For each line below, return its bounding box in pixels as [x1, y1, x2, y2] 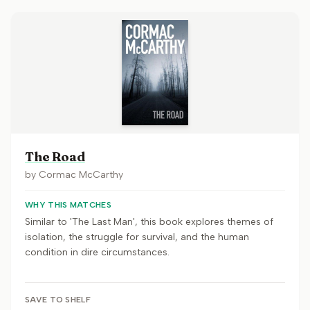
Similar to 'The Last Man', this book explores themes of [25, 216, 273, 228]
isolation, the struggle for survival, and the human [25, 231, 249, 243]
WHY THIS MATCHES [25, 200, 111, 210]
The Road [25, 149, 85, 165]
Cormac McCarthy [39, 169, 123, 181]
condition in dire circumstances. [25, 246, 170, 258]
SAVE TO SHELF [25, 295, 91, 304]
